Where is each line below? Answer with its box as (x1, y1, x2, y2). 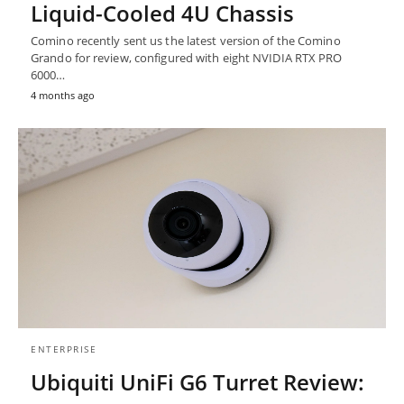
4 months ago (31, 88, 95, 103)
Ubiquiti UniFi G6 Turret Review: (31, 367, 364, 398)
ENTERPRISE (31, 343, 96, 356)
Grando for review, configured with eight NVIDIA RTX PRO (31, 50, 343, 67)
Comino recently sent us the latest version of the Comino (31, 32, 341, 50)
